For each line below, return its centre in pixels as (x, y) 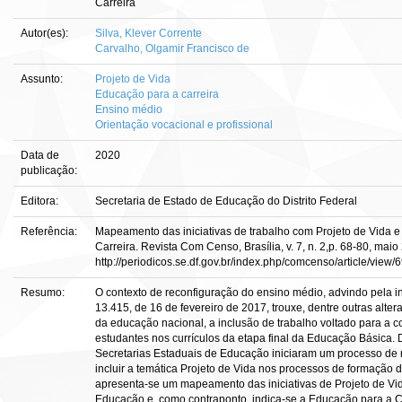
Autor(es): (46, 33)
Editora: (41, 201)
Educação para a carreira (157, 94)
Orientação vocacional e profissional (184, 125)
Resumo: (44, 293)
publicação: (50, 170)
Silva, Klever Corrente (149, 33)
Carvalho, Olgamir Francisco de (172, 48)
